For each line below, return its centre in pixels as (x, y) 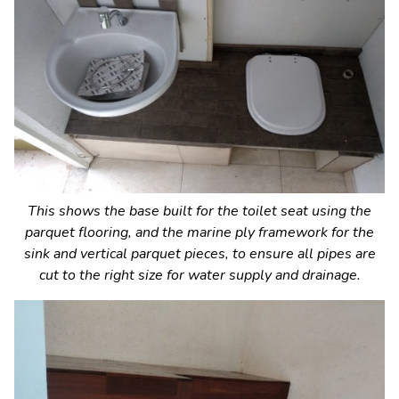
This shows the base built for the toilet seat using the (199, 211)
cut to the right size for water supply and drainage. (199, 275)
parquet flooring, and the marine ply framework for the (199, 232)
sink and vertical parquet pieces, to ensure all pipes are (199, 253)
